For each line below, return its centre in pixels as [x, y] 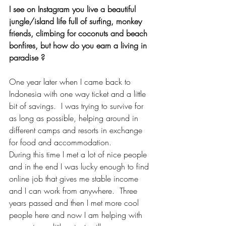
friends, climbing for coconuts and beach [79, 33]
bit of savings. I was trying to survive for [77, 106]
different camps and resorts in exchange [77, 130]
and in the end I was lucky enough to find [80, 166]
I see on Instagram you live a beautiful [74, 9]
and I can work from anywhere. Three [74, 190]
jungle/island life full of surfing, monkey [77, 21]
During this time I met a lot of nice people [79, 154]
